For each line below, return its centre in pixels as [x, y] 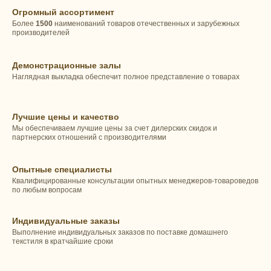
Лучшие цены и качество [66, 116]
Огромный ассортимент [63, 12]
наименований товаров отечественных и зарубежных [146, 24]
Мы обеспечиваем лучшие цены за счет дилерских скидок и [115, 128]
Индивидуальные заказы [66, 221]
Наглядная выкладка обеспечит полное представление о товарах [126, 77]
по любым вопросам [47, 190]
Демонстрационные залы [67, 65]
